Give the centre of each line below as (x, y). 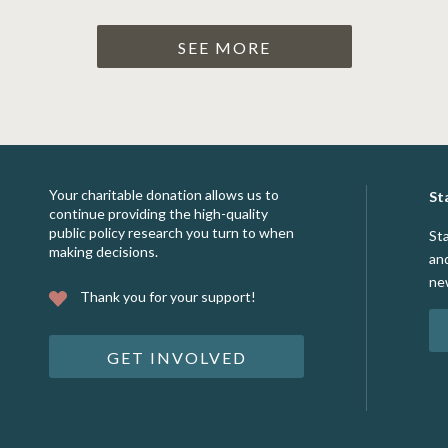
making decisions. (103, 251)
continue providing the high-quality (158, 213)
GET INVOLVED (176, 357)
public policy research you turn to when (171, 232)
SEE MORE (224, 47)
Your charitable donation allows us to (164, 194)
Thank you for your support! (166, 296)
